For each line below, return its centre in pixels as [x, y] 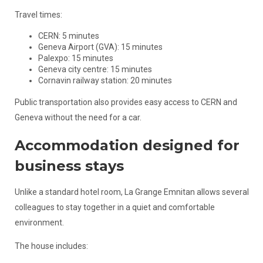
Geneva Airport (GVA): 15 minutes [100, 47]
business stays [69, 166]
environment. [39, 222]
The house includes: [51, 246]
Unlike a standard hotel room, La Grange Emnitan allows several [131, 192]
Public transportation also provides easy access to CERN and [126, 102]
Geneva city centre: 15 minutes [95, 69]
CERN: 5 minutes [68, 36]
